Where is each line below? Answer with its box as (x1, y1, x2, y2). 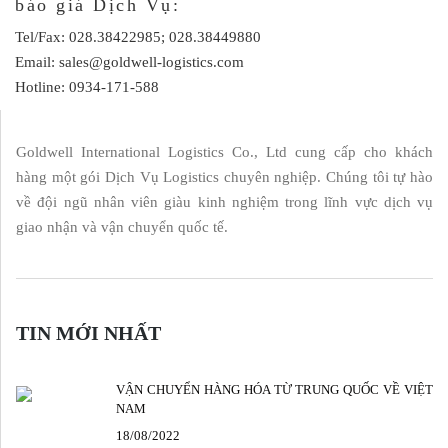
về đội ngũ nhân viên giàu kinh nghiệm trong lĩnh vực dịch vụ (16, 194, 433, 210)
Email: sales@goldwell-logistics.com (15, 54, 244, 70)
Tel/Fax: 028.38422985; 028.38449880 (15, 29, 261, 45)
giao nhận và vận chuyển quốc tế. (16, 219, 228, 235)
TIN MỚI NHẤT (16, 321, 161, 344)
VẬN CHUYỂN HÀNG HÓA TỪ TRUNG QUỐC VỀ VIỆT (116, 381, 433, 397)
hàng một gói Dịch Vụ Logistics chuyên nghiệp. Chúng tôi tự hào (16, 169, 433, 185)
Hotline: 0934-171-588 (15, 79, 159, 95)
